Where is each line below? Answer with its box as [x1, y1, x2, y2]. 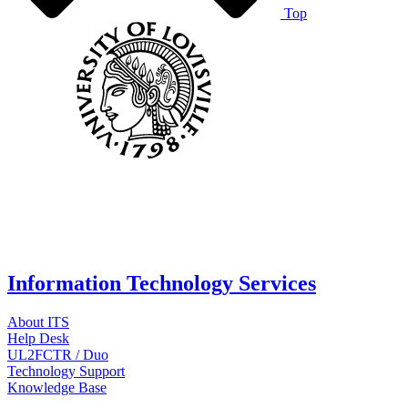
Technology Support [7, 362, 125, 379]
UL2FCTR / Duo [7, 346, 108, 362]
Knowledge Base [7, 379, 107, 395]
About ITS [7, 313, 69, 330]
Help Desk [7, 330, 69, 346]
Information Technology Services [7, 270, 316, 295]
